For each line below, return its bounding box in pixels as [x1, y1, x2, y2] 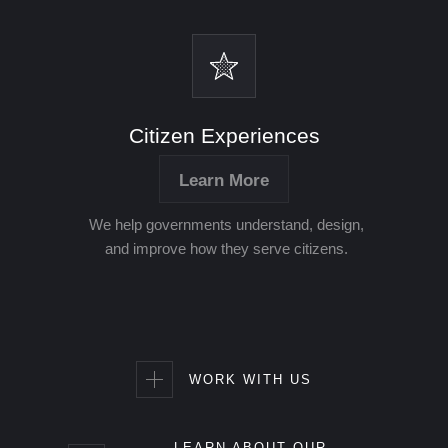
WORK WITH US [189, 372, 312, 388]
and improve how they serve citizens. [105, 239, 348, 257]
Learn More [179, 170, 269, 190]
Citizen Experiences [128, 123, 320, 147]
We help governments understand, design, [89, 215, 364, 233]
